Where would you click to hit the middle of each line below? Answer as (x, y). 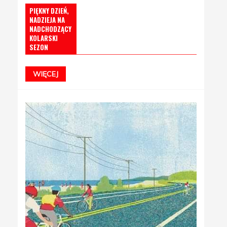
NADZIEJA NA (47, 20)
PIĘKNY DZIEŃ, (49, 10)
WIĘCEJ (46, 74)
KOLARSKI (44, 38)
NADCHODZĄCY (50, 29)
